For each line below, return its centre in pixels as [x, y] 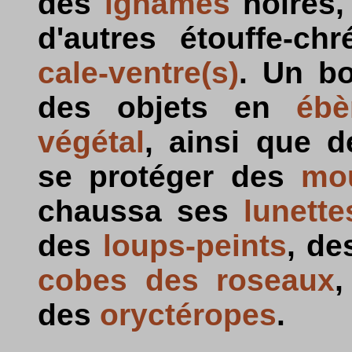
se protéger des [170, 176]
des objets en [167, 107]
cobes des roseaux [186, 280]
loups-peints [194, 246]
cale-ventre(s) [138, 73]
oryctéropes [188, 315]
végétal [91, 142]
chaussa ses [141, 211]
